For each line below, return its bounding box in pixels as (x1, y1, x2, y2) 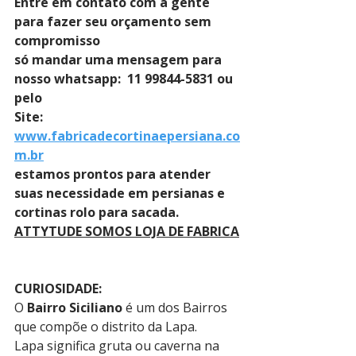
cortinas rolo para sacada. (14, 203, 179, 221)
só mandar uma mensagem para (14, 51, 225, 68)
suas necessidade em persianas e (14, 184, 228, 202)
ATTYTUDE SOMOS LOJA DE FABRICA (14, 222, 239, 240)
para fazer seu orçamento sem (14, 13, 215, 30)
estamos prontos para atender (14, 165, 214, 183)
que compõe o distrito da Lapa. (14, 318, 197, 335)
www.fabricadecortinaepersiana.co (14, 127, 240, 145)
